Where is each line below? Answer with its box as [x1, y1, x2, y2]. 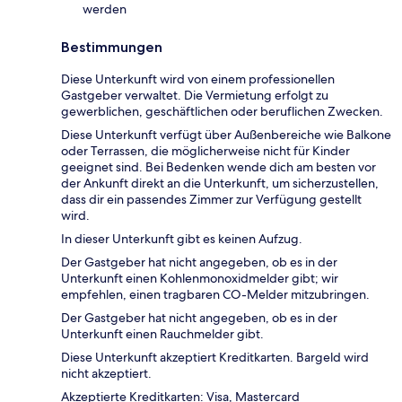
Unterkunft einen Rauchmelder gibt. [61, 326, 264, 343]
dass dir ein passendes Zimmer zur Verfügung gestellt [61, 191, 362, 208]
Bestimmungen [61, 39, 162, 57]
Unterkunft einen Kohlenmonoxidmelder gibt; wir [61, 270, 338, 287]
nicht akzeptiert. [61, 365, 152, 382]
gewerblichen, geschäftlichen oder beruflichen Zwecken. [61, 103, 383, 120]
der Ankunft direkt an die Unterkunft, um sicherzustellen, [61, 175, 379, 192]
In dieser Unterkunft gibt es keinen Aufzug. [61, 231, 302, 248]
